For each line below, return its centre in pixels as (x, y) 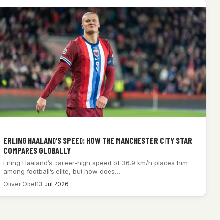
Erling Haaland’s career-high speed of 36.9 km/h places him (95, 162)
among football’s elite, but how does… (62, 171)
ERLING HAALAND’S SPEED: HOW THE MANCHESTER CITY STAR (97, 140)
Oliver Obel (20, 184)
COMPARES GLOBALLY (37, 150)
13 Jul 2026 (52, 184)
